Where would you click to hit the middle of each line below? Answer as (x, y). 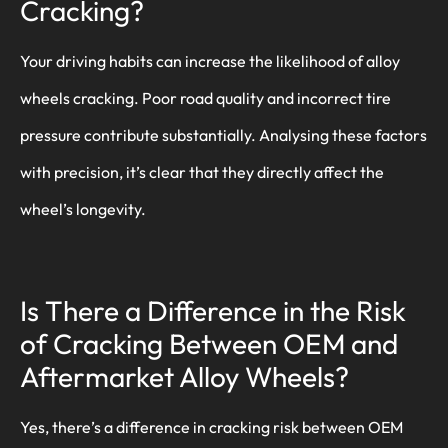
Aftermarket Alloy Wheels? (184, 376)
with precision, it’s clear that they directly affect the (202, 171)
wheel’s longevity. (83, 208)
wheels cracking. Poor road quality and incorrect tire (205, 97)
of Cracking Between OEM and (209, 343)
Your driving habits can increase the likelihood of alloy (210, 60)
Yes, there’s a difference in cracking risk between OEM (211, 426)
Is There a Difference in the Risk (213, 310)
